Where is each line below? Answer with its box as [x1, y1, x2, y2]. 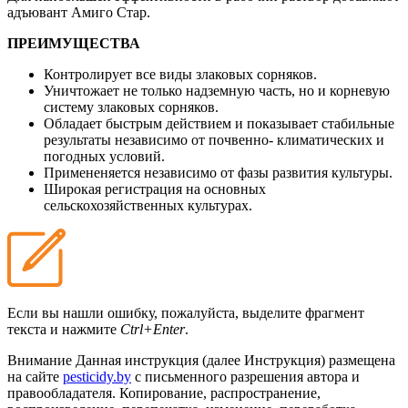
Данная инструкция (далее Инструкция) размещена [76, 352, 395, 369]
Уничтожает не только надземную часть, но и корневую [44, 83, 390, 99]
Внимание [7, 352, 72, 369]
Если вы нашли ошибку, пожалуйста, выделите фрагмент [7, 305, 364, 321]
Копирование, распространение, [119, 385, 321, 402]
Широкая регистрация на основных [44, 181, 266, 198]
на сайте [7, 369, 63, 385]
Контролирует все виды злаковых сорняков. [44, 66, 317, 83]
